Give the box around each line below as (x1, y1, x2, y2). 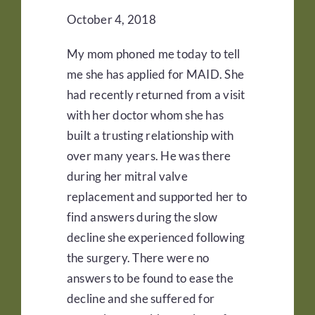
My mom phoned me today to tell (66, 46, 240, 62)
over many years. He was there (66, 148, 231, 164)
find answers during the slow (66, 210, 218, 225)
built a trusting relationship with (66, 128, 234, 143)
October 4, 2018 (66, 12, 156, 27)
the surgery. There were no (66, 250, 210, 266)
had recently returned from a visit (66, 87, 245, 103)
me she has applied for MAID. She (66, 67, 245, 82)
